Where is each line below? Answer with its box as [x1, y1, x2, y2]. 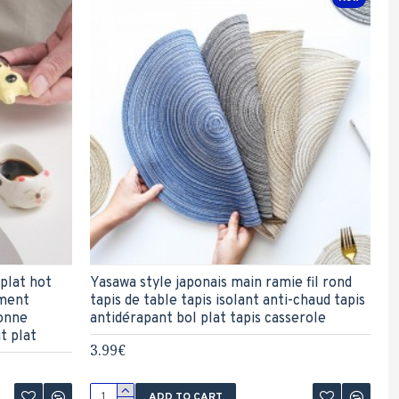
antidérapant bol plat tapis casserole [89, 310, 326, 329]
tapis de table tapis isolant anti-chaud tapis [89, 292, 365, 311]
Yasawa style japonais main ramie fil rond [89, 274, 352, 293]
